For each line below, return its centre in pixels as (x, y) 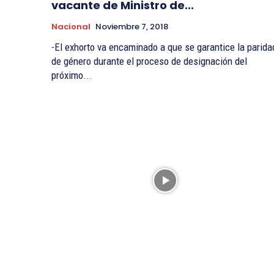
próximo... (72, 75)
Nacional (71, 26)
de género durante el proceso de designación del (149, 61)
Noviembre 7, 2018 (132, 26)
